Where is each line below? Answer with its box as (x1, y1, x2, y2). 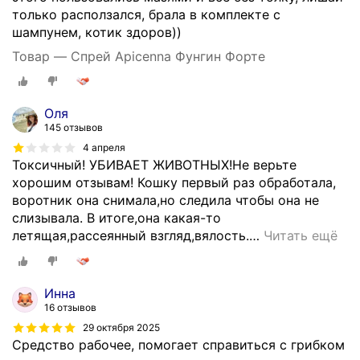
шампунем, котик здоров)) (12, 23, 182, 40)
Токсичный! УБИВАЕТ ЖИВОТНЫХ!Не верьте (12, 157, 297, 174)
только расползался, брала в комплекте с (12, 6, 280, 22)
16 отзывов (44, 301, 96, 313)
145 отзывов (44, 121, 103, 134)
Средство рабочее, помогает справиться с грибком (12, 337, 345, 353)
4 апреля (83, 141, 125, 154)
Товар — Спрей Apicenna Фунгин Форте (12, 47, 265, 64)
